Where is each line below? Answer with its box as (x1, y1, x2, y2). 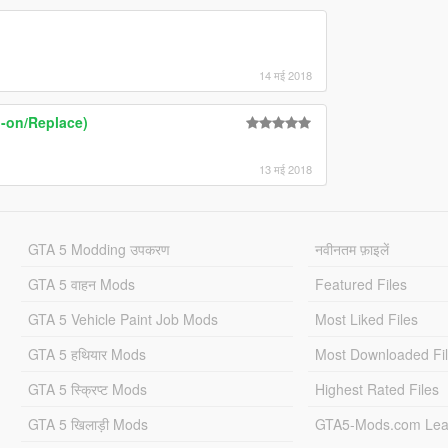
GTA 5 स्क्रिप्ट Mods (27, 378, 147, 399)
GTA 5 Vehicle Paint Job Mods (27, 308, 218, 329)
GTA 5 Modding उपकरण (27, 238, 170, 259)
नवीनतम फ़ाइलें (315, 238, 390, 259)
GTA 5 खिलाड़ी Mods (27, 413, 148, 434)
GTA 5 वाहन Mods (27, 273, 135, 294)
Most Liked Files (315, 308, 419, 329)
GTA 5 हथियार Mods (27, 343, 146, 364)
